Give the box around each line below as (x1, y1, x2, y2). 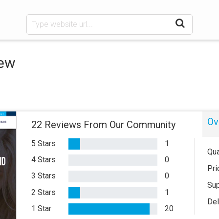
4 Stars (31, 155, 56, 165)
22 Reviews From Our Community (31, 119, 175, 131)
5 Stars (31, 139, 56, 148)
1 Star (31, 203, 51, 213)
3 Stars (31, 171, 56, 181)
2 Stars (31, 187, 56, 197)
